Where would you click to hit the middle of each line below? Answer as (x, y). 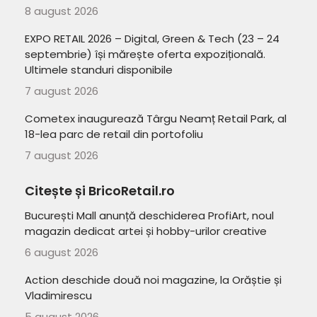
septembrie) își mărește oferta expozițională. (145, 54)
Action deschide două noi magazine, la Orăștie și (153, 280)
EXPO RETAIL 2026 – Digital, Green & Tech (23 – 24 (152, 39)
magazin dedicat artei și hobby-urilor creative (146, 231)
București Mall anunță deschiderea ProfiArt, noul (149, 215)
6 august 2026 (62, 252)
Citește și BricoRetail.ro (100, 191)
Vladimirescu (58, 295)
